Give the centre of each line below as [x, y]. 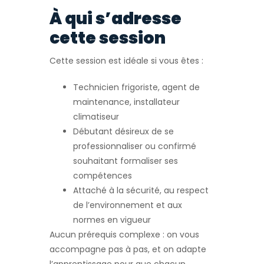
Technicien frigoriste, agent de [136, 88]
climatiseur [96, 117]
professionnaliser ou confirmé [135, 146]
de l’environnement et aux [128, 205]
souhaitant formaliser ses [126, 161]
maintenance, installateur [126, 102]
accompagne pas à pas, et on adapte [128, 250]
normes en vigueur [112, 220]
